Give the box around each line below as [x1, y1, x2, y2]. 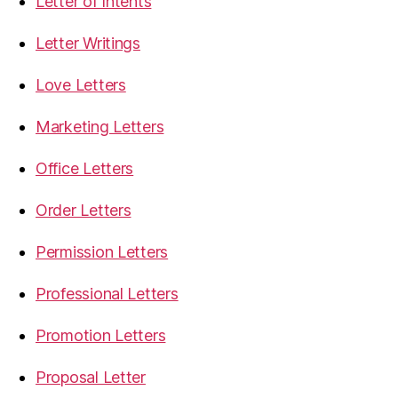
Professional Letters [36, 284, 179, 303]
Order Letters [36, 201, 131, 219]
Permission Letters [36, 243, 169, 261]
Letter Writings [36, 34, 140, 52]
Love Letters [36, 76, 126, 94]
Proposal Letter [36, 368, 146, 386]
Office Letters [36, 159, 134, 178]
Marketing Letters [36, 117, 164, 136]
